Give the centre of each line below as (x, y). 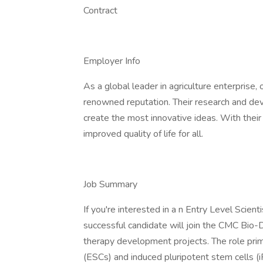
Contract (100, 11)
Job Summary (110, 184)
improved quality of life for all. (143, 134)
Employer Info (112, 61)
